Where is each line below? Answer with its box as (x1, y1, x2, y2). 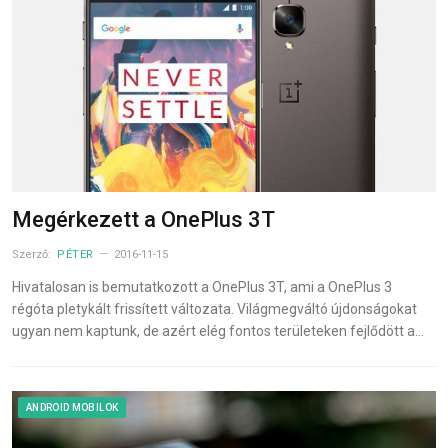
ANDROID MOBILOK (26, 401, 119, 413)
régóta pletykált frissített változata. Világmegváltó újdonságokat (12, 300, 417, 317)
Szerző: (12, 247, 54, 261)
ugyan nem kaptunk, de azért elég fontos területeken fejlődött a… (12, 322, 424, 339)
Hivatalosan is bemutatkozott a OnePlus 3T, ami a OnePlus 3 (12, 278, 392, 295)
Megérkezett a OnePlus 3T (12, 206, 275, 232)
